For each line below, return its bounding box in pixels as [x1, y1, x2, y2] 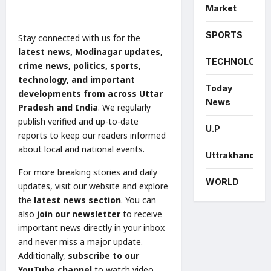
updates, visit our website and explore [18, 180, 168, 192]
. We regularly [98, 101, 151, 113]
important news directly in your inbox [18, 221, 165, 233]
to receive [120, 207, 162, 220]
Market [205, 2, 237, 13]
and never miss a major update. [18, 235, 143, 247]
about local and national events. [18, 143, 145, 155]
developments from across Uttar [18, 87, 163, 99]
